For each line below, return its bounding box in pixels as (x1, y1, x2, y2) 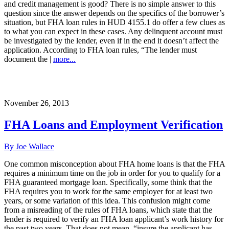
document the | (4, 54, 53, 63)
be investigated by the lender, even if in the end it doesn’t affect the (4, 36, 219, 45)
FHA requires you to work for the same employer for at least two (4, 187, 213, 196)
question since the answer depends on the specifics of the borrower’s (4, 8, 224, 17)
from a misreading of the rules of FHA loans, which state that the (4, 205, 212, 214)
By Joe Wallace (4, 142, 54, 151)
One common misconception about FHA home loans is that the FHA (4, 159, 225, 168)
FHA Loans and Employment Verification (4, 118, 223, 131)
